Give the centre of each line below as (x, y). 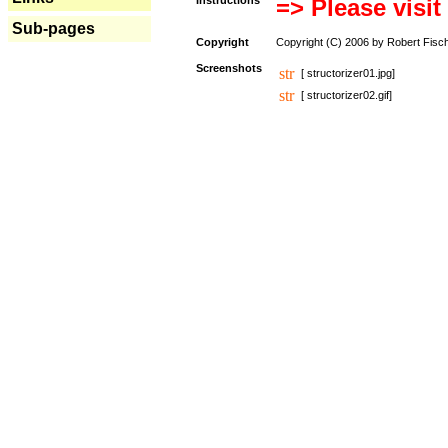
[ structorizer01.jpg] (348, 73)
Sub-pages (53, 28)
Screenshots (229, 68)
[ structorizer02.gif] (346, 95)
